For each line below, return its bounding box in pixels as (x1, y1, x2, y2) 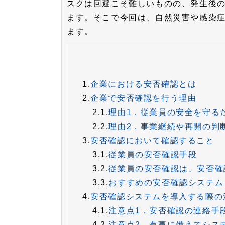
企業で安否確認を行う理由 (90, 93, 197, 102)
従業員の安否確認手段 (108, 150, 197, 159)
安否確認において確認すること (90, 136, 214, 145)
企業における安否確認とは (90, 79, 197, 88)
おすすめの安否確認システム (108, 178, 224, 187)
